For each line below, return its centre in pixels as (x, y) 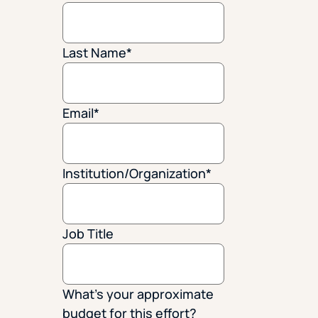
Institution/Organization (134, 173)
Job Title (88, 233)
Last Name (94, 52)
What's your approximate (138, 294)
